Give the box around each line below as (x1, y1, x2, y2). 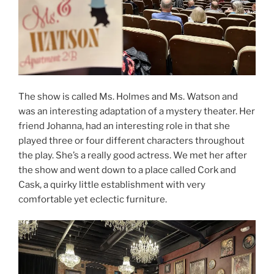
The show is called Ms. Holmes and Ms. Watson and (18, 91, 238, 102)
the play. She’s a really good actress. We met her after (18, 149, 247, 161)
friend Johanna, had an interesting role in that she (18, 120, 230, 131)
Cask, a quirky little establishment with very (18, 179, 206, 190)
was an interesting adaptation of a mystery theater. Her (18, 105, 255, 117)
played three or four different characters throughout (18, 135, 245, 146)
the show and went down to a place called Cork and (18, 164, 236, 176)
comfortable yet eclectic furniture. (18, 193, 167, 205)
